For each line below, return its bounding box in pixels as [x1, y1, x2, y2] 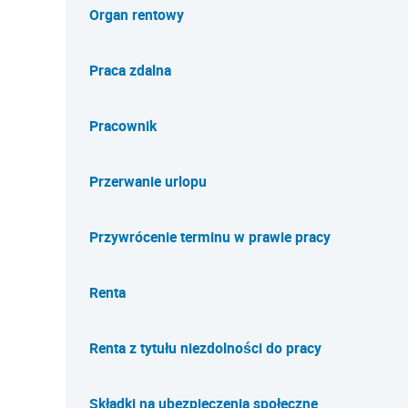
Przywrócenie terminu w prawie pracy [89, 227, 331, 247]
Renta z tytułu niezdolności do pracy [89, 338, 321, 358]
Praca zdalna [89, 60, 171, 80]
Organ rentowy [89, 5, 184, 25]
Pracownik [89, 116, 157, 136]
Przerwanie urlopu [89, 171, 207, 191]
